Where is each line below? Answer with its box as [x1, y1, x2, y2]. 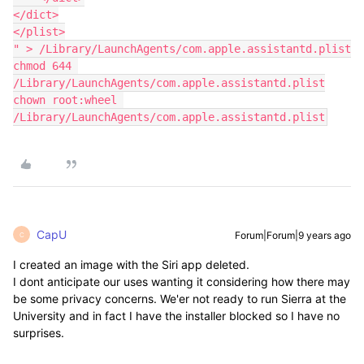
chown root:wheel [13, 93, 117, 106]
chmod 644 [13, 59, 71, 72]
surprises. [13, 326, 64, 340]
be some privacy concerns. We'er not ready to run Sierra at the [13, 292, 346, 305]
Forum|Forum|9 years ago [235, 229, 351, 241]
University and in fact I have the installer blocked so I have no [13, 309, 340, 323]
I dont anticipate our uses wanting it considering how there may [13, 275, 350, 288]
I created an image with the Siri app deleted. [13, 258, 249, 271]
